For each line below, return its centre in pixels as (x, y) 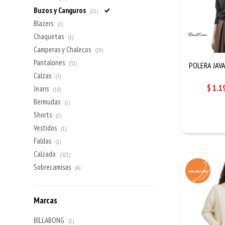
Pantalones (50, 63)
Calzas (43, 76)
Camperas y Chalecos (63, 49)
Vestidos (46, 128)
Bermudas (48, 102)
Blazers (44, 23)
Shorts (44, 115)
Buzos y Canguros (61, 10)
